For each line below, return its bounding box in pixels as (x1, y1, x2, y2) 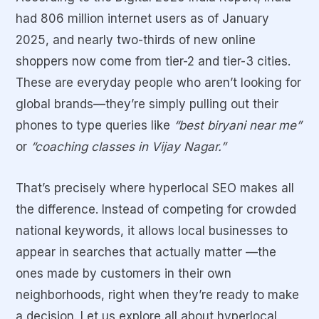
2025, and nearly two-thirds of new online (16, 33, 256, 48)
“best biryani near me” (174, 118, 301, 133)
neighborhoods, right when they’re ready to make (16, 288, 299, 303)
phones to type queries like (16, 118, 174, 133)
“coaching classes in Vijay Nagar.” (31, 140, 226, 155)
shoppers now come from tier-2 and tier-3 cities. (16, 54, 291, 69)
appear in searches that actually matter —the (16, 245, 276, 260)
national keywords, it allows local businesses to (16, 224, 288, 239)
